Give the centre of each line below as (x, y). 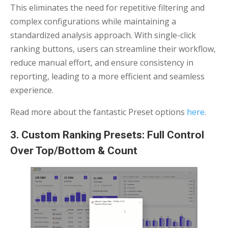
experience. (33, 90)
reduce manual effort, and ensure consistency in (102, 62)
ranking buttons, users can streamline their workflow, (113, 49)
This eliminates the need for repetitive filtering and (107, 7)
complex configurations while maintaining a (93, 21)
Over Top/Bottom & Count (75, 150)
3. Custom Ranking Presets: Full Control (107, 135)
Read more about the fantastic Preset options (98, 112)
